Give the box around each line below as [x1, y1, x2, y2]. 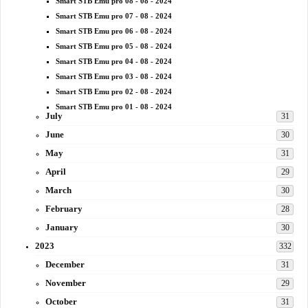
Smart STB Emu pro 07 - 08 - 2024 [56, 12, 172, 21]
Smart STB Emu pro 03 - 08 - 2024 [56, 72, 172, 81]
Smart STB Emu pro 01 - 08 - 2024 [56, 102, 172, 111]
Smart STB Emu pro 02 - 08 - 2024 [56, 87, 172, 96]
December [45, 259, 85, 270]
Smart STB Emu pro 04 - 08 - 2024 [56, 57, 172, 66]
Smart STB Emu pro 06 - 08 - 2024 [56, 27, 172, 36]
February [45, 203, 82, 214]
